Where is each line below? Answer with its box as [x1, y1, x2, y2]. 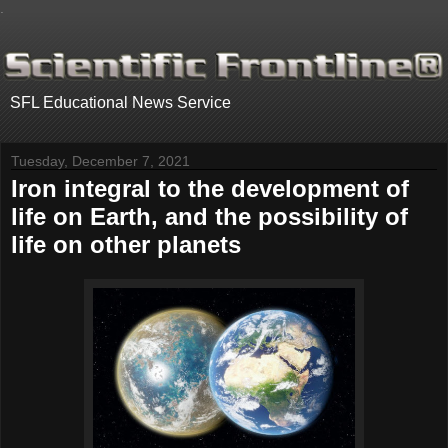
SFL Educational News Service [10, 94, 231, 112]
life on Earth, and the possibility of [11, 203, 408, 231]
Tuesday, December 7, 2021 [11, 153, 190, 170]
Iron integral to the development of [11, 175, 409, 203]
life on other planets [11, 231, 241, 259]
